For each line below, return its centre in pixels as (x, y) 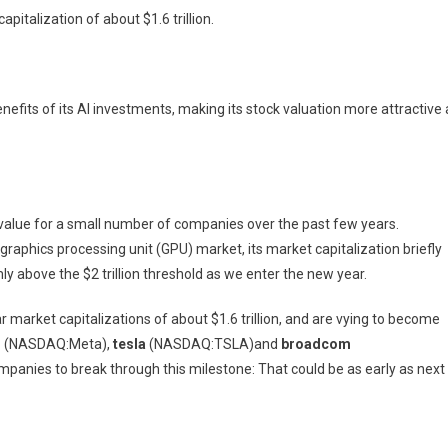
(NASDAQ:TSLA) (201, 343)
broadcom (316, 343)
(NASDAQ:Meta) (55, 343)
